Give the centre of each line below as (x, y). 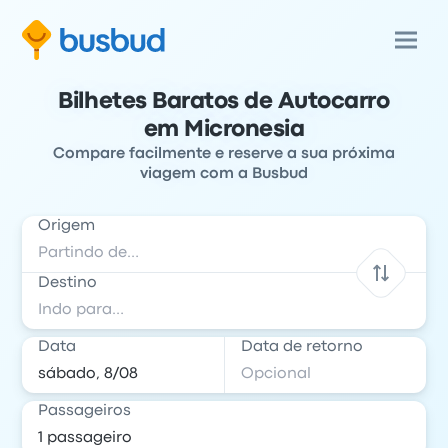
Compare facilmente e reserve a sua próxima (224, 154)
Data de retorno (302, 347)
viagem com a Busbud (224, 174)
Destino (68, 283)
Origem (67, 226)
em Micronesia (224, 130)
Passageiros (85, 411)
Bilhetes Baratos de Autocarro (224, 102)
